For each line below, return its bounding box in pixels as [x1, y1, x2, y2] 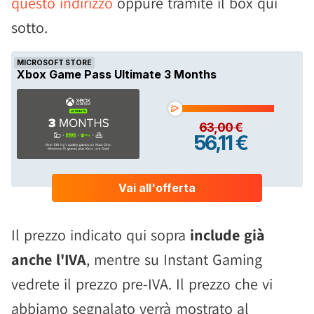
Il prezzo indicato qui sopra [11, 225, 190, 245]
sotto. [11, 18, 48, 37]
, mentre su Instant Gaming [86, 250, 262, 269]
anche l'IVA [11, 250, 86, 269]
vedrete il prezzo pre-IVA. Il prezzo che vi [11, 274, 273, 294]
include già [190, 225, 265, 245]
